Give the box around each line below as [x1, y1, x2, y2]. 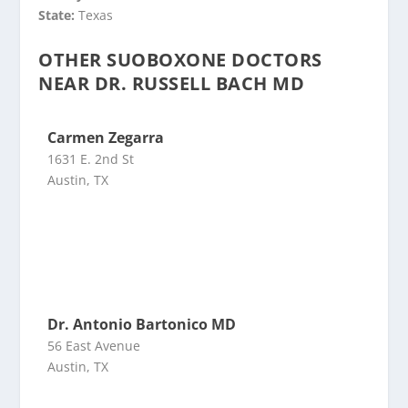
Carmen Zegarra [47, 127, 165, 148]
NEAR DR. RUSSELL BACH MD [38, 71, 305, 96]
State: [38, 6, 79, 24]
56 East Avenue [47, 337, 141, 354]
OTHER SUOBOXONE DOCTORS [38, 47, 322, 72]
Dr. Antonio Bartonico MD [47, 314, 237, 334]
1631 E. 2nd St [47, 150, 135, 168]
